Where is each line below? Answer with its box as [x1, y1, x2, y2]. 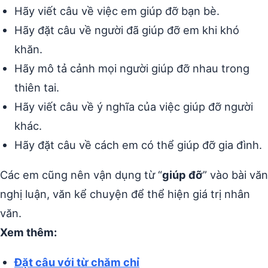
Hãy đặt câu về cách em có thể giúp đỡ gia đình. [14, 138, 262, 151]
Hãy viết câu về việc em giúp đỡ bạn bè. [14, 4, 220, 17]
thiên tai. [14, 80, 59, 94]
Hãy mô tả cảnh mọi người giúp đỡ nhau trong [14, 61, 249, 75]
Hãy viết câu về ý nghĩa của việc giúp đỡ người [14, 99, 253, 113]
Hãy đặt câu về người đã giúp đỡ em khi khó [14, 23, 239, 36]
